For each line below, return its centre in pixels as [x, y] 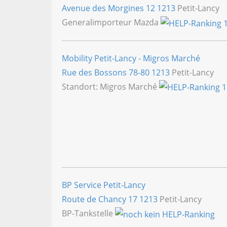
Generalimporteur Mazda [111, 22]
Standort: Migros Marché [110, 86]
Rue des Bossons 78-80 [107, 72]
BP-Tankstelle [88, 214]
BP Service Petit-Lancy [104, 185]
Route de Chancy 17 [101, 199]
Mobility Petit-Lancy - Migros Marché [131, 58]
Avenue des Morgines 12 [109, 8]
